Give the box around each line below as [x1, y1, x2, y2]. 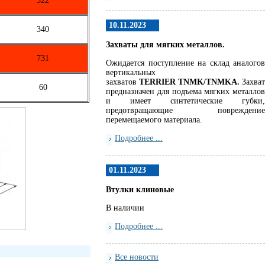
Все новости [115, 253, 159, 261]
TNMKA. [206, 77, 240, 86]
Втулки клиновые [106, 185, 174, 194]
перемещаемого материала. [106, 115, 202, 124]
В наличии [106, 203, 144, 212]
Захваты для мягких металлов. [106, 40, 225, 49]
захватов [106, 77, 139, 86]
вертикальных [106, 68, 156, 77]
